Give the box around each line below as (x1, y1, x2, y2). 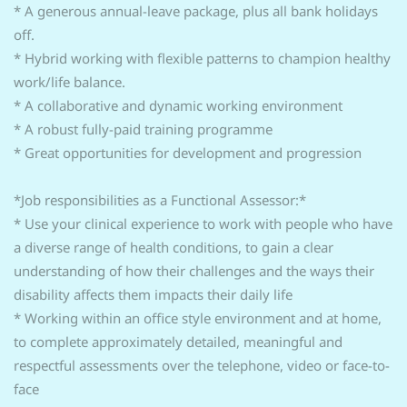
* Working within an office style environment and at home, (14, 309, 382, 327)
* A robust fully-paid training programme (14, 120, 273, 138)
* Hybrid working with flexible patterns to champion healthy (14, 49, 391, 67)
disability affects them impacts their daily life (14, 285, 293, 303)
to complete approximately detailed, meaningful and (14, 333, 342, 351)
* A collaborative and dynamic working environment (14, 96, 342, 114)
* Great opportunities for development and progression (14, 144, 362, 162)
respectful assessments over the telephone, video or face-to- (14, 356, 390, 374)
